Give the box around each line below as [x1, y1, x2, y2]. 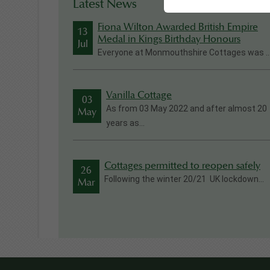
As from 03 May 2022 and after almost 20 [106, 104, 267, 114]
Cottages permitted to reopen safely [104, 160, 260, 172]
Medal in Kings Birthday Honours [98, 33, 240, 46]
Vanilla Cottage [106, 89, 172, 102]
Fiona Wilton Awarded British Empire [98, 21, 258, 34]
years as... [106, 118, 145, 128]
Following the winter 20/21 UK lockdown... [104, 174, 264, 184]
